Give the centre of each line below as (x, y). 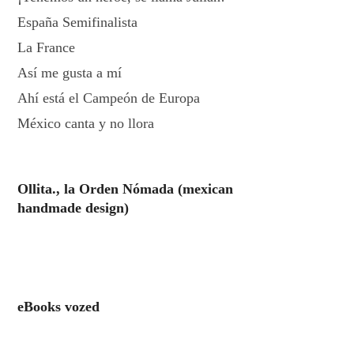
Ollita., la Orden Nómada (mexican (126, 189)
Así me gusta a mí (70, 73)
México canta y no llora (86, 123)
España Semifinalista (78, 22)
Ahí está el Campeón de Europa (109, 98)
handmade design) (73, 208)
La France (47, 47)
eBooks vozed (59, 307)
